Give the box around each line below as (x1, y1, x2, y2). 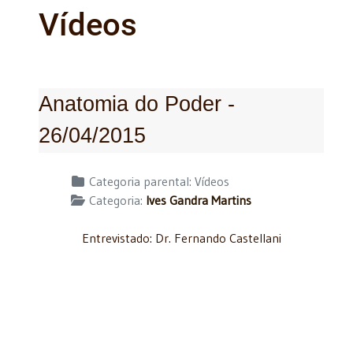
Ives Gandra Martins (146, 191, 251, 208)
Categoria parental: (86, 173, 195, 189)
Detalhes (38, 172, 86, 188)
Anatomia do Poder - (39, 91, 235, 116)
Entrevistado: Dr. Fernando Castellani (81, 229, 281, 246)
